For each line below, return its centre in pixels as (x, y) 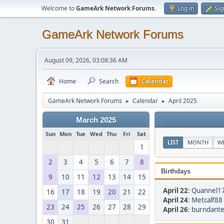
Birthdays (176, 171)
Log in (186, 8)
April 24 (175, 200)
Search (109, 81)
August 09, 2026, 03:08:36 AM (86, 60)
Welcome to (59, 8)
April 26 (175, 209)
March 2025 (96, 120)
